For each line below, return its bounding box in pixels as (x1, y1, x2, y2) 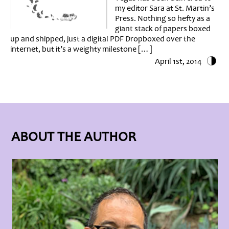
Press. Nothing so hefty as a (115, 13, 210, 24)
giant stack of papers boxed (115, 24, 211, 34)
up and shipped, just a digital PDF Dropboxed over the (10, 34, 195, 44)
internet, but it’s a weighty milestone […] (10, 44, 152, 55)
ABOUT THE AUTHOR (11, 128, 136, 146)
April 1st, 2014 (155, 56, 202, 67)
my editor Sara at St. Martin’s (115, 3, 215, 14)
